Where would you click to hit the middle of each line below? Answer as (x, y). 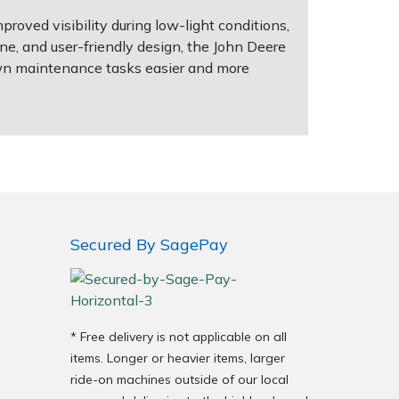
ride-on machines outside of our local (179, 380)
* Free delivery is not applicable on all (179, 337)
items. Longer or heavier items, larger (178, 358)
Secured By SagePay (149, 245)
